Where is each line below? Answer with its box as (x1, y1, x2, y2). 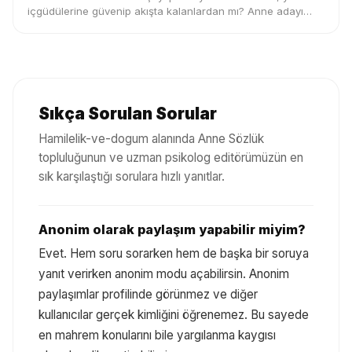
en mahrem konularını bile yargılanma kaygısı (38, 327, 276, 343)
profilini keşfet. (27, 19, 100, 32)
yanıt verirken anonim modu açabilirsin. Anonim (38, 266, 289, 281)
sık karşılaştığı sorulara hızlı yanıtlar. (38, 168, 225, 184)
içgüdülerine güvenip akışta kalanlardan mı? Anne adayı (27, 4, 303, 17)
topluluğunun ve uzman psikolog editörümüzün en (38, 149, 303, 165)
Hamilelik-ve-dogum (38, 130, 148, 146)
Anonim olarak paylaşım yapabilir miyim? (38, 221, 306, 237)
